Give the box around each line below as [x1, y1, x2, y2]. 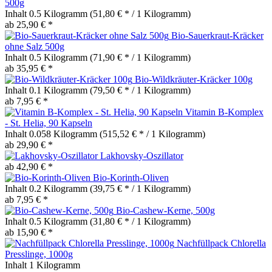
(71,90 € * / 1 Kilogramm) [90, 52, 191, 63]
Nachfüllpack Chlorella [177, 237, 266, 248]
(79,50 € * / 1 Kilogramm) [90, 84, 191, 95]
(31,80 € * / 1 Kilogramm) [90, 216, 191, 226]
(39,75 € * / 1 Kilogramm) [90, 183, 191, 194]
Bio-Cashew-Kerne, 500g [116, 205, 215, 216]
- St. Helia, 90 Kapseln [5, 117, 92, 128]
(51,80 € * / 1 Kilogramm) [90, 8, 191, 19]
